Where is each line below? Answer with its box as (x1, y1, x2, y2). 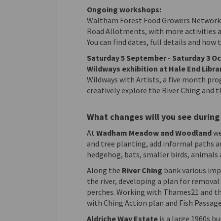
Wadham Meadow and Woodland (96, 128, 212, 138)
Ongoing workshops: (86, 4, 161, 14)
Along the (86, 165, 122, 175)
